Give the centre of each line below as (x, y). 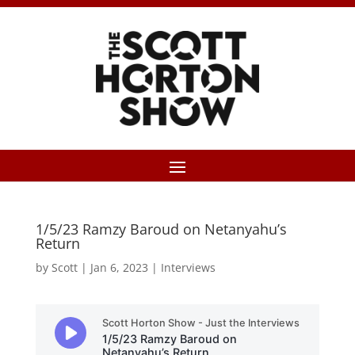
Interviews (188, 267)
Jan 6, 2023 (119, 267)
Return (57, 243)
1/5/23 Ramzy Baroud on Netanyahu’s (161, 229)
